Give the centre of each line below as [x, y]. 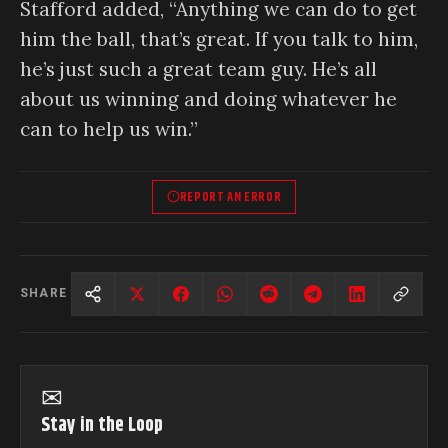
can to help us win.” [109, 129]
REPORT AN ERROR [230, 196]
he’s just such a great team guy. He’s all [198, 69]
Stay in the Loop [102, 425]
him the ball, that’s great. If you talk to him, [219, 39]
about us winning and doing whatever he [208, 99]
